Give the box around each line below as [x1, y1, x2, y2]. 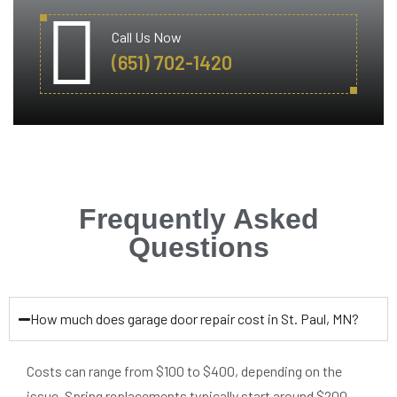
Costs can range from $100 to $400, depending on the [27, 362, 342, 380]
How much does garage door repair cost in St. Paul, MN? [30, 310, 360, 328]
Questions [128, 231, 269, 264]
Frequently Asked [78, 203, 319, 236]
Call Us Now [112, 28, 182, 46]
